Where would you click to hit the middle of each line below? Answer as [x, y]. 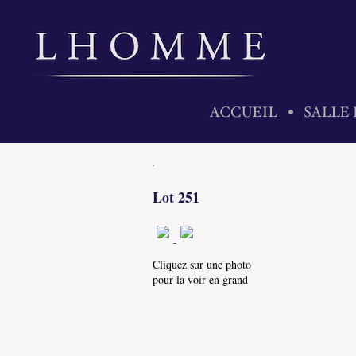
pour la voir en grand [200, 279]
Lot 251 [176, 197]
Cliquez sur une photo [202, 264]
